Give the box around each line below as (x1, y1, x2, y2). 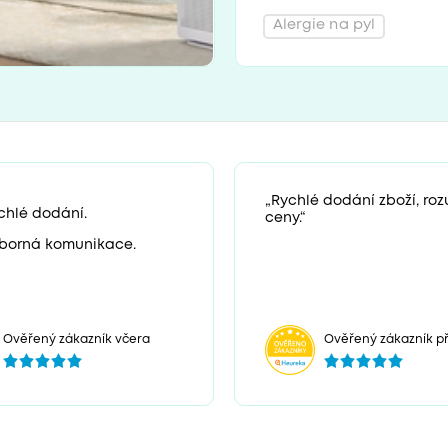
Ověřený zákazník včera (3, 333, 151, 345)
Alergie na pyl (272, 19, 376, 33)
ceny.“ (265, 211, 306, 224)
